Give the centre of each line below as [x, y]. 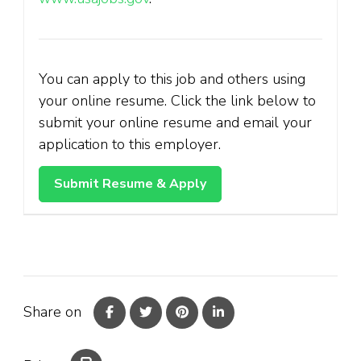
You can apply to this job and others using [172, 79]
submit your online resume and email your [175, 122]
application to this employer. [130, 144]
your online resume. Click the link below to [177, 100]
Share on [52, 312]
